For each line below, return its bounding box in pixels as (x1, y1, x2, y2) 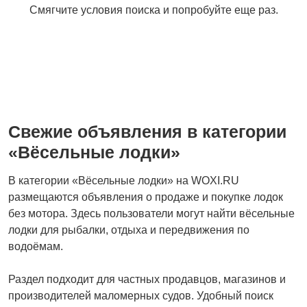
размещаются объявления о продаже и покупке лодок (8, 191, 283, 204)
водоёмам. (8, 241, 63, 253)
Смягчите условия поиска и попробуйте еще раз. (29, 4, 278, 16)
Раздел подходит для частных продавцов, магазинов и (8, 273, 286, 286)
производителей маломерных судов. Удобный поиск (8, 290, 273, 302)
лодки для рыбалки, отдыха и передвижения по (8, 224, 249, 236)
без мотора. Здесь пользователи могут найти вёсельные (8, 208, 295, 220)
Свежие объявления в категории (8, 122, 286, 142)
